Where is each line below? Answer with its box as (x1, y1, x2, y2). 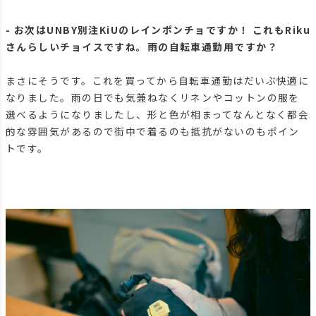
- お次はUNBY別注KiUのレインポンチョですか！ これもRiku (6, 23, 310, 37)
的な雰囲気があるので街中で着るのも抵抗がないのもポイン (6, 124, 300, 139)
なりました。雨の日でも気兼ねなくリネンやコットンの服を (6, 90, 300, 105)
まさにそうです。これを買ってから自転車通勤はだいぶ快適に (6, 73, 310, 88)
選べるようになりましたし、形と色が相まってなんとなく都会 (6, 107, 310, 122)
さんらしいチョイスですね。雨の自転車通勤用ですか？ (6, 39, 279, 54)
